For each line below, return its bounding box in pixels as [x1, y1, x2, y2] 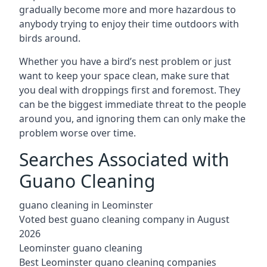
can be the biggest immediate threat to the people [19, 98, 246, 111]
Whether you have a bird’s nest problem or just [19, 55, 231, 68]
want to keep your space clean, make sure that [19, 69, 229, 82]
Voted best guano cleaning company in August [19, 213, 229, 226]
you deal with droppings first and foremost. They [19, 83, 240, 97]
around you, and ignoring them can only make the [19, 112, 246, 125]
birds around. [19, 32, 80, 45]
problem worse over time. [19, 126, 136, 139]
